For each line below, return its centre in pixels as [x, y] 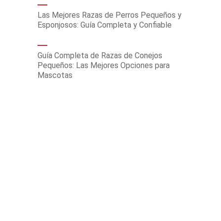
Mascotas [55, 75]
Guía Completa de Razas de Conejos [100, 55]
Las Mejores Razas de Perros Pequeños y [110, 15]
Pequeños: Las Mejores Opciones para [104, 65]
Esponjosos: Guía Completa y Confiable [105, 25]
